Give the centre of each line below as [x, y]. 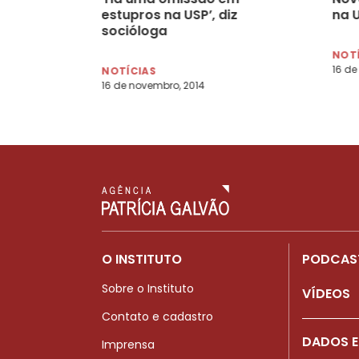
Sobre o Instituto [148, 288]
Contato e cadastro [157, 316]
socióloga [134, 30]
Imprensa [128, 344]
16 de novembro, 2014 [153, 85]
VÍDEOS [326, 293]
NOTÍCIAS [129, 71]
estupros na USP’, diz [169, 14]
